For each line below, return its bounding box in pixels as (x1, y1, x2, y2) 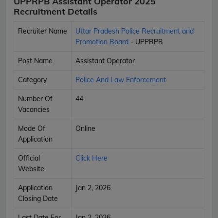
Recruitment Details (14, 5, 97, 17)
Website (18, 164, 44, 173)
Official (18, 153, 40, 163)
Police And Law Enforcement (75, 75, 166, 84)
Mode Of (18, 124, 45, 133)
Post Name (18, 56, 53, 65)
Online (75, 124, 95, 133)
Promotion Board (75, 37, 128, 46)
